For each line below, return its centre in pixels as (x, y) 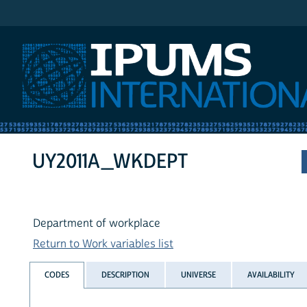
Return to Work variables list (103, 244)
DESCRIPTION (125, 274)
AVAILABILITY (271, 274)
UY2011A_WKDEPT (110, 162)
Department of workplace (97, 224)
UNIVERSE (198, 274)
